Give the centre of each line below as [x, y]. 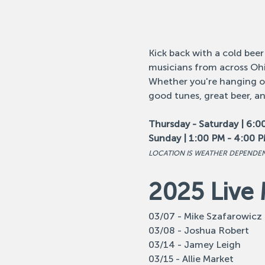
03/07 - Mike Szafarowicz [205, 216]
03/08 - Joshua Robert [198, 230]
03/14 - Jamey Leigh [194, 245]
